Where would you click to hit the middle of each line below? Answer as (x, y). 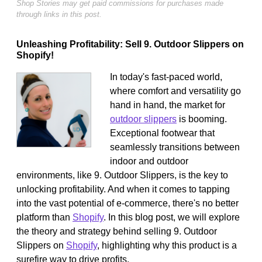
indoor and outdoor (149, 161)
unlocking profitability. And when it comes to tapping (123, 189)
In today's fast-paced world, (166, 77)
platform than (44, 217)
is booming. (202, 119)
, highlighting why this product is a (167, 245)
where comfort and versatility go (175, 91)
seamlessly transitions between (175, 147)
